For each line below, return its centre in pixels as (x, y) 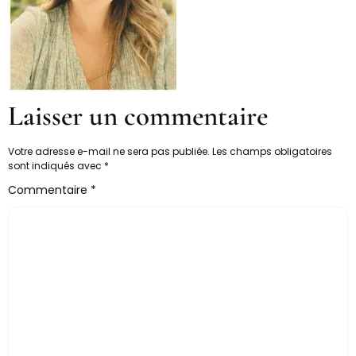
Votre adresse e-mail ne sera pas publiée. (109, 151)
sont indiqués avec (56, 166)
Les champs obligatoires (272, 151)
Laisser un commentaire (138, 116)
